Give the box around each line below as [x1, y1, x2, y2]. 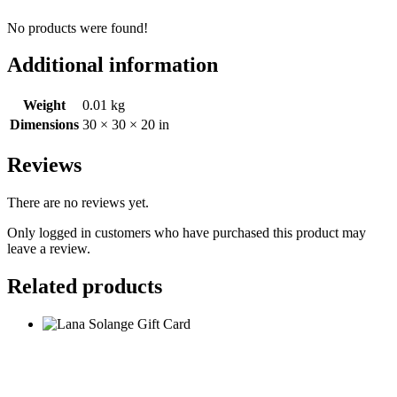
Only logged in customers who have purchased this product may [7, 225, 366, 241]
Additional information [7, 53, 218, 77]
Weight [23, 97, 66, 113]
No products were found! [7, 19, 148, 35]
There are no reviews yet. [7, 195, 149, 211]
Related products [7, 275, 162, 299]
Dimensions [10, 117, 79, 133]
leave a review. [7, 241, 90, 257]
